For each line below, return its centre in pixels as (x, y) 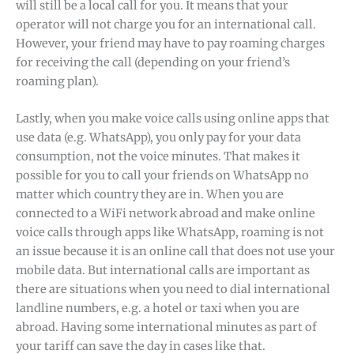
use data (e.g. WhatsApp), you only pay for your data (158, 138)
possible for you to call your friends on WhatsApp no (162, 176)
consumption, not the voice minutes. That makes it (158, 157)
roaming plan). (57, 81)
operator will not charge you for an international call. (166, 24)
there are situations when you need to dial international (173, 290)
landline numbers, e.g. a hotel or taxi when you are (158, 309)
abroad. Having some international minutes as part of (166, 328)
